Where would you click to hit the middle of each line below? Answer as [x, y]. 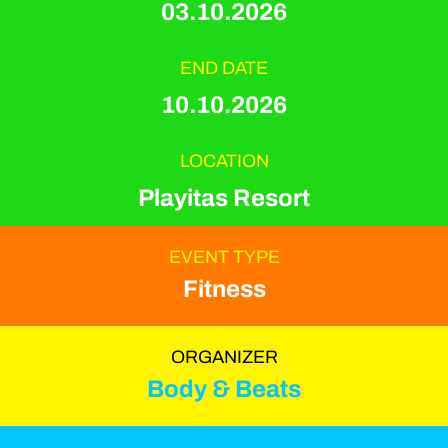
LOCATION [224, 160]
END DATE [224, 67]
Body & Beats [224, 389]
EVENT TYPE [224, 257]
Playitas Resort [224, 197]
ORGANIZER [224, 357]
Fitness [224, 289]
